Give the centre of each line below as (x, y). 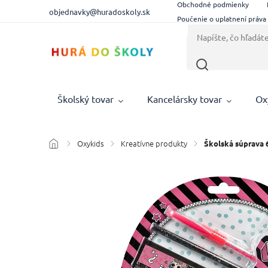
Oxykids (91, 143)
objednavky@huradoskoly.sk (100, 11)
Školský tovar (86, 99)
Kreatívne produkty (154, 143)
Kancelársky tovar (185, 99)
